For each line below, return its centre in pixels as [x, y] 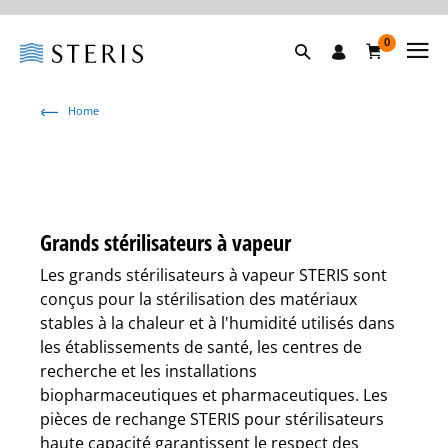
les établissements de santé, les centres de [201, 347]
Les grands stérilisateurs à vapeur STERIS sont [213, 275]
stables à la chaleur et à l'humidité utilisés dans [217, 323]
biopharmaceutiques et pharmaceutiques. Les [214, 395]
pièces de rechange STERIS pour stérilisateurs [212, 419]
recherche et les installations [148, 371]
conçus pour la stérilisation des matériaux [198, 299]
